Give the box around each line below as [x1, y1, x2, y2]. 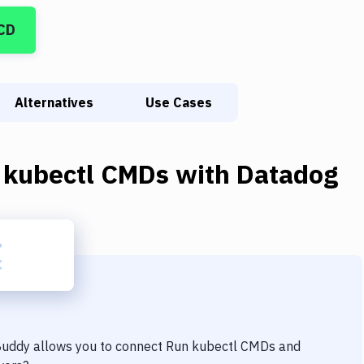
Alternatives [15, 94, 93, 110]
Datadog [236, 157, 338, 191]
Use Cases [145, 94, 212, 110]
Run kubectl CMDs [166, 338, 275, 354]
